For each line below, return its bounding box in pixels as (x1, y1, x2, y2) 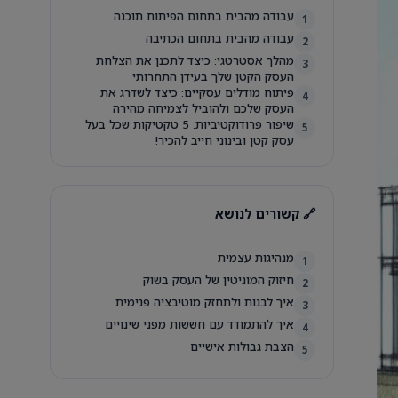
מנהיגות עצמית (218, 250, 294, 266)
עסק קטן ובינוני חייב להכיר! (155, 132, 294, 148)
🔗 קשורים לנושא (215, 205, 315, 222)
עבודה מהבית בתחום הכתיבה (146, 30, 294, 46)
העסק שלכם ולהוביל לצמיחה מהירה (113, 100, 294, 116)
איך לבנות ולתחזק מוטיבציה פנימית (115, 294, 294, 310)
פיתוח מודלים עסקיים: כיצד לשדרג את (100, 84, 294, 100)
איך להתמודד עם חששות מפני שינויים (105, 316, 294, 332)
